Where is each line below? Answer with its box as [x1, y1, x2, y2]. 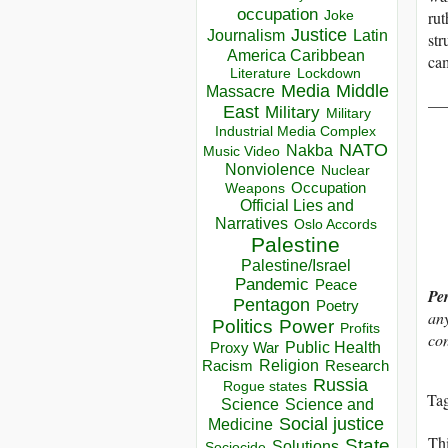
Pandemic [234, 275, 309, 295]
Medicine [207, 416, 273, 434]
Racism [202, 357, 253, 375]
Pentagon [232, 295, 310, 316]
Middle [335, 81, 389, 102]
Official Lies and [240, 197, 354, 215]
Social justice [278, 414, 384, 435]
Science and [284, 396, 374, 414]
